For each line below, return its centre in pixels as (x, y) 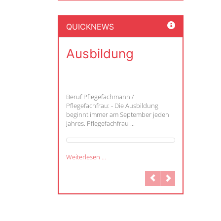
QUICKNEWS (90, 26)
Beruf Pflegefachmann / (100, 96)
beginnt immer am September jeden (118, 114)
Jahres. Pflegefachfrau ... (100, 123)
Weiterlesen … (86, 157)
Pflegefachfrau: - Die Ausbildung (112, 105)
